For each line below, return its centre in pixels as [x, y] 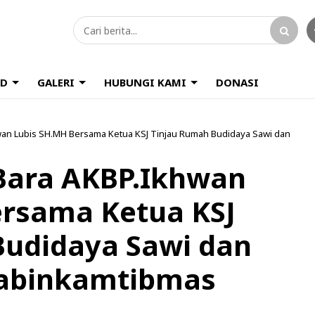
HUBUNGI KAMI [145, 82]
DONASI [237, 82]
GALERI [56, 82]
